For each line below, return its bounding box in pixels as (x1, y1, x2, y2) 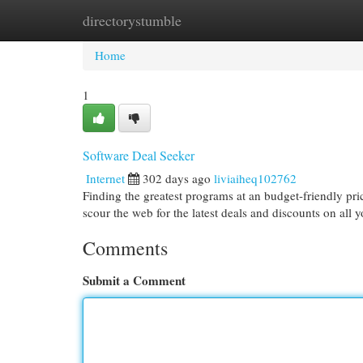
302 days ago (143, 170, 211, 186)
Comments (83, 235, 168, 261)
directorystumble (83, 11, 181, 30)
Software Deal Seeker (83, 147, 194, 164)
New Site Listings (162, 12, 250, 28)
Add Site (275, 12, 318, 28)
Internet (86, 170, 125, 186)
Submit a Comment (83, 271, 186, 289)
